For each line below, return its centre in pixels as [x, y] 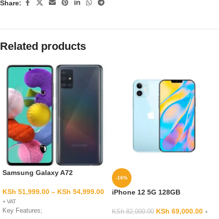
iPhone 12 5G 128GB [146, 192]
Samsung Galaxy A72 [38, 173]
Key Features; [22, 211]
